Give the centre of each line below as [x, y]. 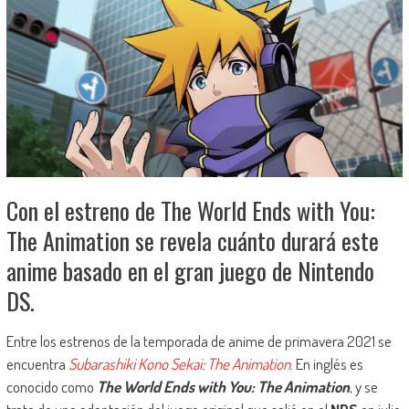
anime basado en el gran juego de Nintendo [190, 271]
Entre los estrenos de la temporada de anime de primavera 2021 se [199, 341]
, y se [363, 387]
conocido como [51, 387]
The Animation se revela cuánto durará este [192, 241]
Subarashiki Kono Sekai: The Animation [179, 364]
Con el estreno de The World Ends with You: [190, 211]
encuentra [37, 364]
